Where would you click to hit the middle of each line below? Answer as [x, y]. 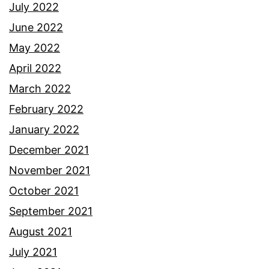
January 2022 [44, 129]
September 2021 [51, 211]
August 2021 [41, 231]
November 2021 [50, 170]
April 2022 [35, 68]
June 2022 [36, 27]
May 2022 [35, 47]
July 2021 [33, 252]
